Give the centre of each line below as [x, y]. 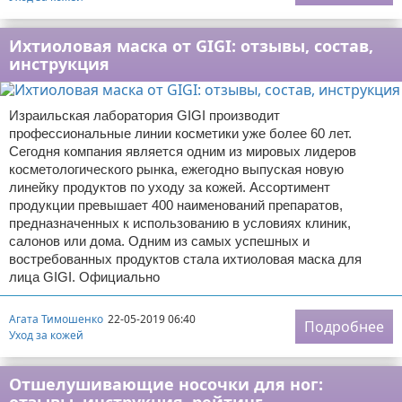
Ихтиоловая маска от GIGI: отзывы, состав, [191, 46]
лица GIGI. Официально [84, 277]
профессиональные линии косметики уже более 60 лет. [180, 133]
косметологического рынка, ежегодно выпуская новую [176, 169]
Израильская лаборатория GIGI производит [144, 115]
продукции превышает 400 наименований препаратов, [176, 205]
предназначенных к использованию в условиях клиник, [180, 223]
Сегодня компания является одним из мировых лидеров [183, 151]
